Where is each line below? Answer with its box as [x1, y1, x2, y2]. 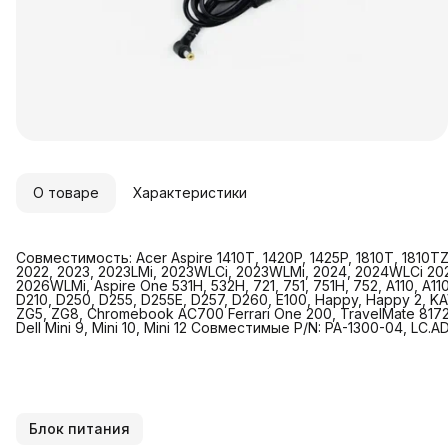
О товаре [33, 184, 99, 201]
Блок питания [29, 420, 130, 437]
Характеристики [133, 184, 247, 201]
